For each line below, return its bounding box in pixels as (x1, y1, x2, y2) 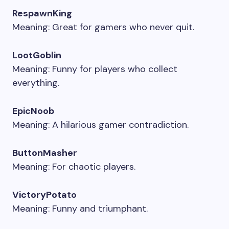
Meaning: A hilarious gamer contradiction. (12, 119, 189, 131)
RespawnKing (12, 7, 72, 19)
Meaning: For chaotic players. (12, 161, 135, 173)
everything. (12, 77, 59, 89)
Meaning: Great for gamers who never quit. (12, 21, 194, 33)
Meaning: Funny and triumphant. (12, 202, 148, 215)
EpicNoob (12, 105, 54, 117)
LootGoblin (12, 49, 61, 61)
